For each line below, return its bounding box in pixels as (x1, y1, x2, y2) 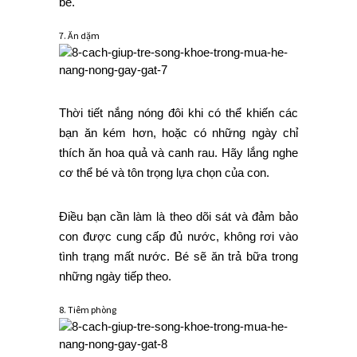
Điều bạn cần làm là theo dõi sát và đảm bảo (59, 210, 298, 224)
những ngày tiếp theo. (59, 269, 171, 284)
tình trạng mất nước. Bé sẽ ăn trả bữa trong (59, 249, 298, 264)
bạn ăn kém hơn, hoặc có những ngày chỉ (59, 126, 298, 140)
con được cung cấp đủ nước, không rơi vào (59, 229, 298, 244)
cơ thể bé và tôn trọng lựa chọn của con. (59, 166, 269, 180)
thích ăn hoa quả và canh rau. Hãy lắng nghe (59, 146, 298, 160)
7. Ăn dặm (59, 29, 100, 42)
